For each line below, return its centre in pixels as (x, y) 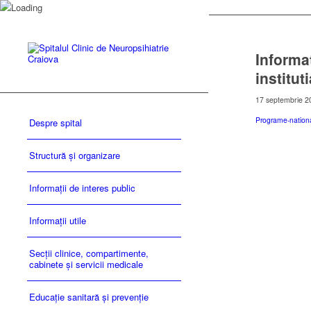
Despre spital (56, 123)
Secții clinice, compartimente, (89, 253)
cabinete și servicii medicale (86, 264)
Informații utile (58, 220)
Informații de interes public (82, 188)
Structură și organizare (75, 155)
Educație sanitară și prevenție (89, 297)
